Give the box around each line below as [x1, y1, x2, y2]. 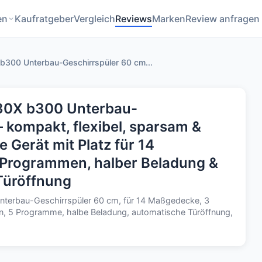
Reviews [115, 12, 152, 25]
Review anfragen [185, 12, 260, 25]
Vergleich [74, 12, 115, 25]
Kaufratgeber [15, 12, 74, 25]
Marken [152, 12, 185, 25]
